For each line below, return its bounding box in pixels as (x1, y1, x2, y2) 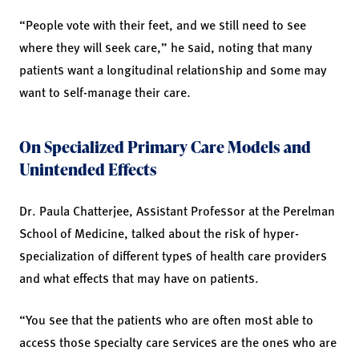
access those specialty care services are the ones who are (19, 332, 337, 351)
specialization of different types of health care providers (19, 245, 327, 264)
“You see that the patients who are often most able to (19, 309, 313, 329)
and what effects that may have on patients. (19, 268, 259, 287)
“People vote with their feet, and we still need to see (19, 14, 306, 34)
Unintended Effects (19, 157, 157, 180)
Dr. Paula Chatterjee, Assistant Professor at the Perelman (19, 200, 335, 220)
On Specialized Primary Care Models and (19, 135, 311, 158)
